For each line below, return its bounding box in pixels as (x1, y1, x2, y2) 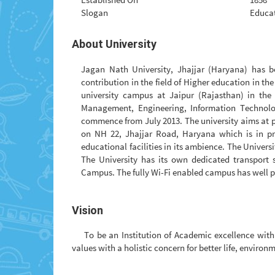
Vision (72, 203, 103, 217)
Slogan (81, 6, 108, 18)
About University (72, 37, 157, 51)
